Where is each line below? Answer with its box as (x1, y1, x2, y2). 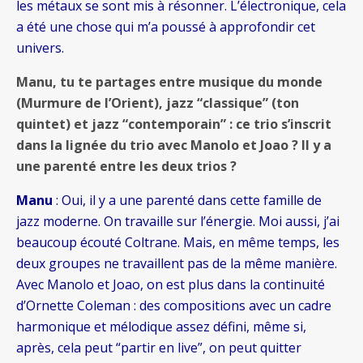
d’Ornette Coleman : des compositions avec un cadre (16, 297, 331, 315)
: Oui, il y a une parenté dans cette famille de (53, 191, 322, 210)
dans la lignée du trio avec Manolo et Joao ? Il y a (16, 136, 331, 155)
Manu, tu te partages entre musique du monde (16, 73, 322, 92)
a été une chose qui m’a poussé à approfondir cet (16, 18, 315, 36)
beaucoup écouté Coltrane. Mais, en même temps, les (16, 233, 340, 252)
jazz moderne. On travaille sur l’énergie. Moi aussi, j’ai (16, 212, 340, 231)
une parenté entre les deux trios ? (16, 157, 237, 176)
